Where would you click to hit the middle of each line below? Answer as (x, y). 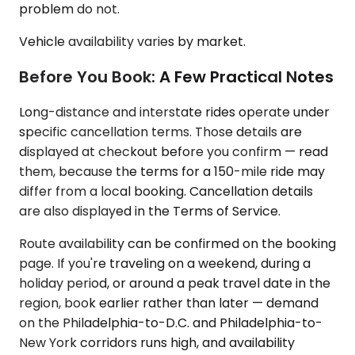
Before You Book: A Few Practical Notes (176, 76)
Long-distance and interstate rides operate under (174, 112)
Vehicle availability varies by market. (132, 42)
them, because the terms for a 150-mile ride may (172, 171)
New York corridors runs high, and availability (157, 342)
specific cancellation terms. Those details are (160, 132)
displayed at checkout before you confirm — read (174, 151)
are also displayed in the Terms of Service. (150, 211)
